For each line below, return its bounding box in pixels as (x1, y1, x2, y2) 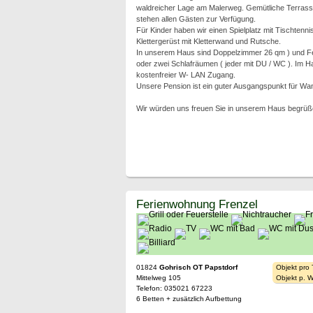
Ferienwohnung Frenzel (136, 197, 258, 211)
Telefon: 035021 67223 (136, 284, 212, 292)
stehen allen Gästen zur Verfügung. (136, 15, 256, 23)
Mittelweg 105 (136, 274, 181, 282)
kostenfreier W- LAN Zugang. (136, 71, 235, 79)
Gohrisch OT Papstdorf (159, 263, 238, 271)
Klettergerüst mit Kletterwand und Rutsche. (136, 37, 281, 45)
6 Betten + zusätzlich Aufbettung (136, 295, 242, 303)
